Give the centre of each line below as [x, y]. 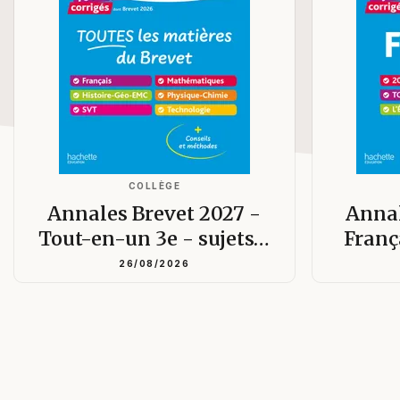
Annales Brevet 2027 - [154, 193]
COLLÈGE [154, 165]
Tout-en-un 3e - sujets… [154, 218]
